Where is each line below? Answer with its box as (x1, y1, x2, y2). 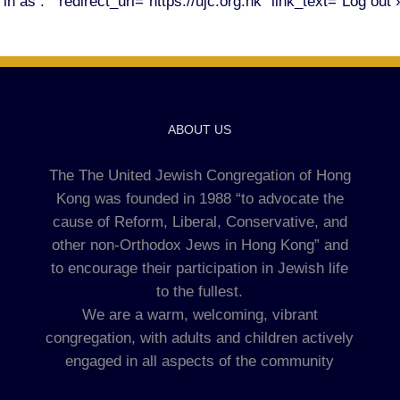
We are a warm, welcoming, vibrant (81, 305, 318, 323)
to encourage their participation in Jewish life (51, 259, 349, 277)
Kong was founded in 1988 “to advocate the (55, 189, 344, 207)
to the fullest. (156, 282, 244, 300)
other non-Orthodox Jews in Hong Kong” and (51, 236, 348, 254)
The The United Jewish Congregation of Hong (48, 166, 351, 184)
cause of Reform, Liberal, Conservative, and (52, 212, 347, 230)
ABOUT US (168, 121, 232, 137)
